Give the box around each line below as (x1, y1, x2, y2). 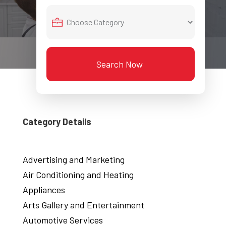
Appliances (22, 184, 65, 196)
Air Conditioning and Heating (22, 169, 134, 181)
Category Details (22, 116, 91, 127)
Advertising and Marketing (22, 154, 125, 165)
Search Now (96, 58, 143, 70)
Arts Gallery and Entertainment (22, 199, 144, 211)
